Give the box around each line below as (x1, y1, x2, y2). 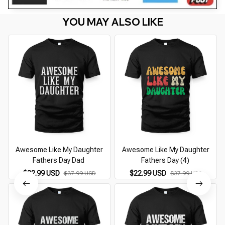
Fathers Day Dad (33, 156, 84, 165)
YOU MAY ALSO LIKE (62, 16, 163, 29)
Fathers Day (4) (141, 156, 189, 165)
